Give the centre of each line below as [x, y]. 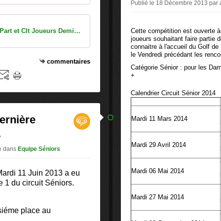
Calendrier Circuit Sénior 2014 [173, 93]
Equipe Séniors [39, 149]
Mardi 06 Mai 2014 [158, 171]
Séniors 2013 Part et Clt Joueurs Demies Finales [77, 31]
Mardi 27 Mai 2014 [158, 197]
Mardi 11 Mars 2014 [159, 119]
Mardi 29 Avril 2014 [159, 145]
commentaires [69, 61]
